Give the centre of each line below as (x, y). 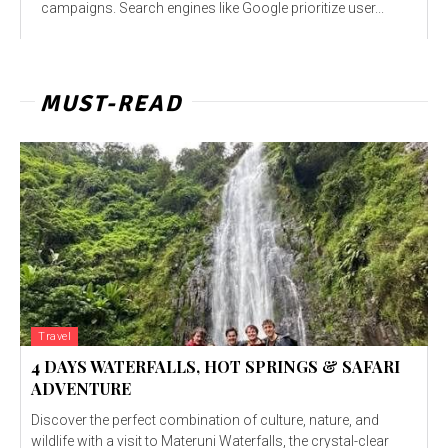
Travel (54, 336)
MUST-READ (111, 103)
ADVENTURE (81, 388)
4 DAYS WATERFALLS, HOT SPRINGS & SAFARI (215, 366)
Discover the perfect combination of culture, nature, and (205, 419)
